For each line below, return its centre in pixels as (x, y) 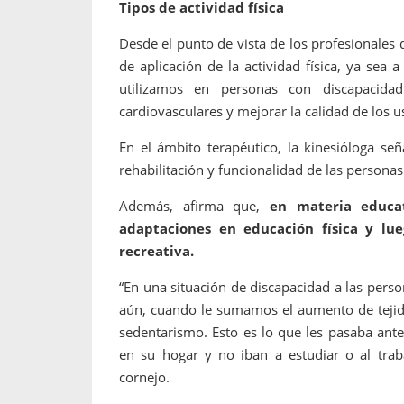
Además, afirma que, (194, 205)
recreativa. (156, 250)
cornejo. (144, 376)
